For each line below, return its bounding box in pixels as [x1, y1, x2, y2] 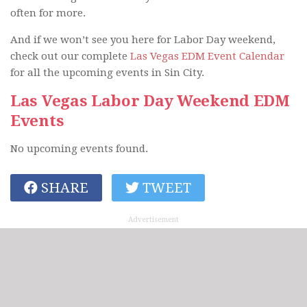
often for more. [10, 6, 86, 19]
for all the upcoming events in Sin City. [10, 66, 204, 79]
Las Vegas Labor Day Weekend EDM [10, 91, 290, 110]
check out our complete [10, 49, 130, 62]
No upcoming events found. [10, 142, 148, 155]
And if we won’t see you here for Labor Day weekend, [10, 33, 275, 46]
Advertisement [128, 214, 179, 224]
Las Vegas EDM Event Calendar [130, 49, 284, 62]
